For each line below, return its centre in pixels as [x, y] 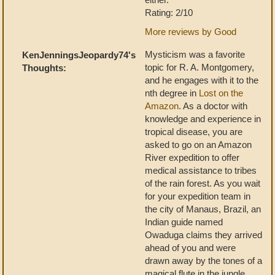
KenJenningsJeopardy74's [79, 55]
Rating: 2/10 [169, 13]
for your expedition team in [198, 196]
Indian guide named [184, 222]
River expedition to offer [192, 157]
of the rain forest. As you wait [203, 183]
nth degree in [172, 93]
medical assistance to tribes [201, 170]
